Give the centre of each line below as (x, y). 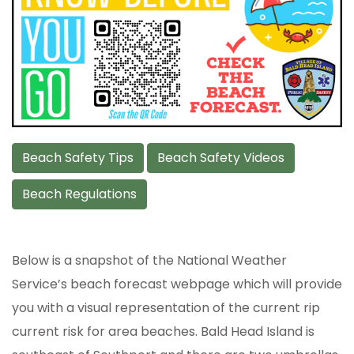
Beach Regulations (79, 194)
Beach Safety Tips (78, 157)
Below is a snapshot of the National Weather (149, 260)
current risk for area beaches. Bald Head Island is (163, 331)
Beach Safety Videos (221, 157)
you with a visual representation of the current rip (166, 307)
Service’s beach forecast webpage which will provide (177, 284)
